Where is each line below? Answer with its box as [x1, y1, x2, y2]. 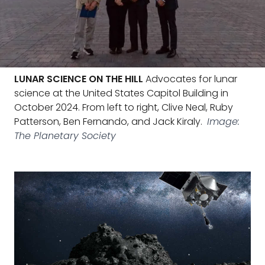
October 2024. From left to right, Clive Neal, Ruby [14, 101, 233, 114]
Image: [207, 115, 240, 128]
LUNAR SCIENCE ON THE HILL [14, 72, 143, 86]
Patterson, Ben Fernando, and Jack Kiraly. [14, 115, 202, 128]
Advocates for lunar [143, 72, 237, 86]
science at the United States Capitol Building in [14, 86, 228, 100]
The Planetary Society [14, 129, 116, 143]
